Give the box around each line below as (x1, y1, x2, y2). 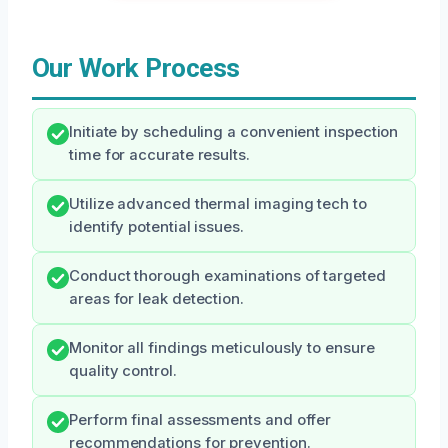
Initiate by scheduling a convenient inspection (69, 123, 399, 142)
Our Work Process (32, 53, 240, 84)
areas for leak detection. (69, 290, 244, 309)
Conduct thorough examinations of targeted (69, 267, 386, 286)
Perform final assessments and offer (69, 411, 332, 430)
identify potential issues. (69, 218, 244, 237)
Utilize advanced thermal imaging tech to (69, 195, 367, 214)
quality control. (69, 362, 177, 381)
